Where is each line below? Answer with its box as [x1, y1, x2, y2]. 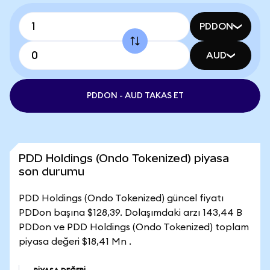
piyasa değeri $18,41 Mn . [19, 237, 131, 246]
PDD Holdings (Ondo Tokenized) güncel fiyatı [19, 193, 224, 203]
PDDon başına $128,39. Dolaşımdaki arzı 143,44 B [19, 208, 242, 218]
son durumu [19, 165, 84, 178]
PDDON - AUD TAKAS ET [86, 92, 184, 100]
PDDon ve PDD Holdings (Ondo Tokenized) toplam [19, 222, 249, 232]
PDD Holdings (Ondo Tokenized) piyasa [19, 152, 229, 165]
